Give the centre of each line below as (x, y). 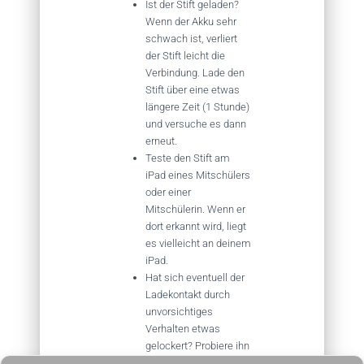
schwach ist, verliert (191, 38)
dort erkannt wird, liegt (196, 226)
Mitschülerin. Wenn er (195, 209)
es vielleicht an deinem (198, 243)
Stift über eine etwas (193, 89)
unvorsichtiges (179, 311)
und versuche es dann (196, 123)
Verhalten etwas (183, 328)
